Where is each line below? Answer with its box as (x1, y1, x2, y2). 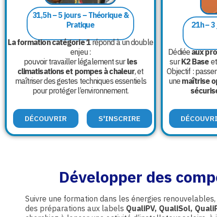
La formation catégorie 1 (8, 37, 91, 47)
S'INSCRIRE (98, 114, 141, 124)
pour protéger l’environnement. (32, 86, 129, 96)
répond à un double (90, 37, 153, 47)
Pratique (66, 20, 95, 30)
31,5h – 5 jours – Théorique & (32, 10, 129, 20)
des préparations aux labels (25, 203, 126, 214)
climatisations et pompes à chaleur (17, 66, 135, 77)
